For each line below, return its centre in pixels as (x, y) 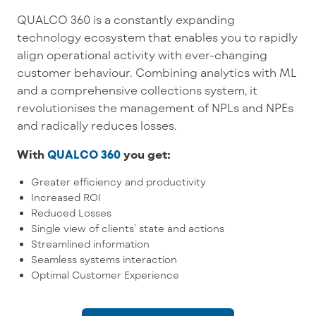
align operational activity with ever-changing (142, 54)
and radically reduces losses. (97, 125)
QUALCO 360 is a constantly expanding (126, 19)
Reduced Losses (71, 212)
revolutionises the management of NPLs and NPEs (155, 107)
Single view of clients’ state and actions (128, 228)
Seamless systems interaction (104, 259)
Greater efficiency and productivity (119, 181)
